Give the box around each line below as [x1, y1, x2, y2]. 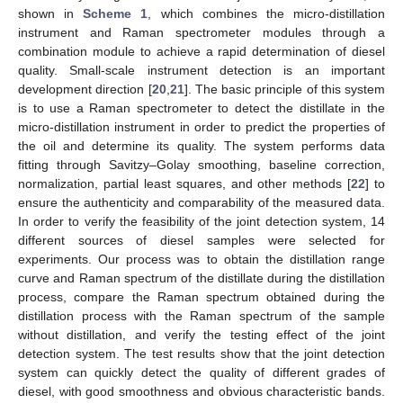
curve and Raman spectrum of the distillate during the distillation [18, 270, 385, 285]
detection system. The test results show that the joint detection [18, 345, 385, 361]
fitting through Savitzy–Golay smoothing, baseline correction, [18, 157, 385, 172]
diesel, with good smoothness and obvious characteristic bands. [18, 383, 385, 399]
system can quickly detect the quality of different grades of [18, 364, 385, 380]
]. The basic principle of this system [184, 81, 385, 96]
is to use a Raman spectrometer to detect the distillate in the [18, 100, 385, 115]
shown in [18, 5, 84, 21]
